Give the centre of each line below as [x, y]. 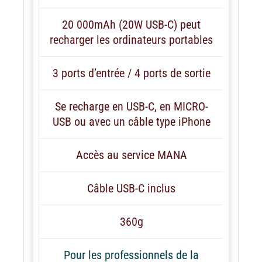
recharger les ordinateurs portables [131, 39]
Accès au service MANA [131, 155]
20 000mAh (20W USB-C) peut [131, 24]
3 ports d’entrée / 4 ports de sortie [131, 73]
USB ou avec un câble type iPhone [131, 121]
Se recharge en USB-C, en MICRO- [131, 106]
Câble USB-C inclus [131, 188]
